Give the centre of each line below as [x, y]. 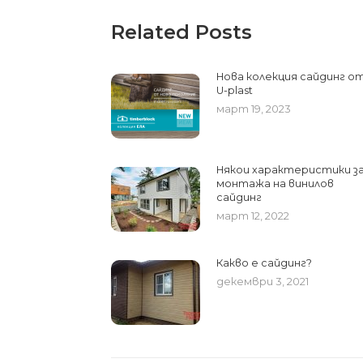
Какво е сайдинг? [265, 263]
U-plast [235, 91]
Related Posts [182, 32]
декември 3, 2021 [263, 282]
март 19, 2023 [254, 109]
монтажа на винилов [275, 184]
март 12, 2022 [253, 216]
